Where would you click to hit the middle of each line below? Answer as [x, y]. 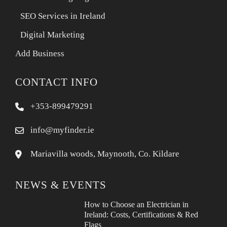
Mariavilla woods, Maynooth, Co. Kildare [105, 154]
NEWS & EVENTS [61, 185]
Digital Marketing [52, 35]
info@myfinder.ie [62, 130]
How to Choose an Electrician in [137, 204]
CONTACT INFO [56, 82]
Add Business [40, 53]
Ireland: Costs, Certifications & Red [141, 215]
